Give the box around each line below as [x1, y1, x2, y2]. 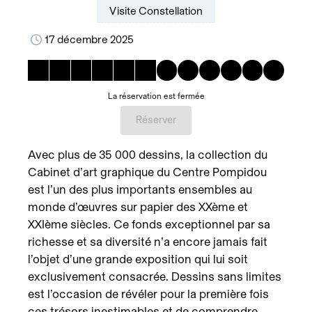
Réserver [136, 114, 176, 125]
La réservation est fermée [107, 91, 205, 100]
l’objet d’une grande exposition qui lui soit [28, 253, 248, 265]
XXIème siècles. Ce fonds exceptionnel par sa [28, 218, 270, 231]
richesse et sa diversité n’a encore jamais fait [28, 235, 267, 248]
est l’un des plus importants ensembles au [28, 183, 252, 196]
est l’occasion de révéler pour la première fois [28, 288, 269, 300]
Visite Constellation [109, 6, 203, 17]
